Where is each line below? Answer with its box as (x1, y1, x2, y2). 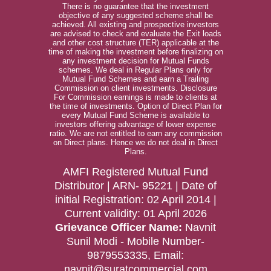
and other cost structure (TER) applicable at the (52, 38, 219, 47)
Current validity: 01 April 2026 (64, 207, 207, 220)
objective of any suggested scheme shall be (58, 11, 213, 20)
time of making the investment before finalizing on (48, 47, 223, 56)
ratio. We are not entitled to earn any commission (49, 129, 222, 138)
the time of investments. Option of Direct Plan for (49, 102, 222, 111)
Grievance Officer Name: (55, 221, 182, 233)
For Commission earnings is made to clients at (54, 93, 217, 102)
